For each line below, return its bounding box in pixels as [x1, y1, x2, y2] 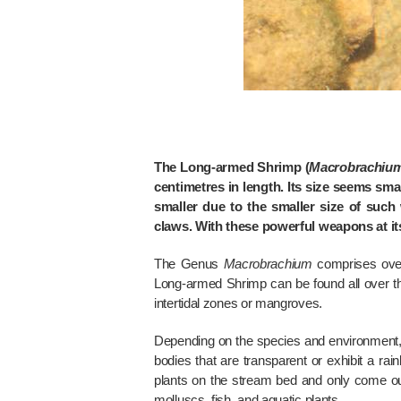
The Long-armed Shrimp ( [154, 159, 310, 175]
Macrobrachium [223, 256, 312, 271]
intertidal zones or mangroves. [154, 295, 322, 311]
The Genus [154, 256, 224, 271]
